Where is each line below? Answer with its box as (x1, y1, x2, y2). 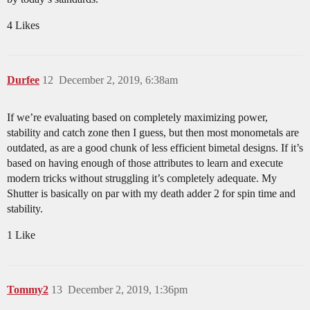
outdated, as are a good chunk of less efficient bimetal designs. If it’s (7, 141, 303, 154)
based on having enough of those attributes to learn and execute (7, 156, 283, 169)
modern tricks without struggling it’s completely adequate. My (7, 172, 277, 184)
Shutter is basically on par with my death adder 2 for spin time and (7, 187, 295, 199)
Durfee (7, 73, 39, 86)
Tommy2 (7, 283, 48, 295)
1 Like (7, 228, 35, 241)
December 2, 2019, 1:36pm (68, 283, 188, 295)
